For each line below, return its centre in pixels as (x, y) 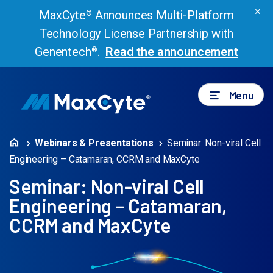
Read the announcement (172, 52)
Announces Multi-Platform (163, 15)
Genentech (63, 52)
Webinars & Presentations (94, 143)
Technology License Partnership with (136, 34)
